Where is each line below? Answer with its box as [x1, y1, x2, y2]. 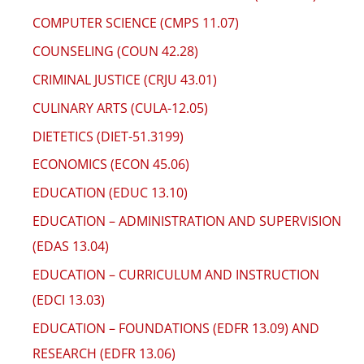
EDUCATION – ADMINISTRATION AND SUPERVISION [32, 212, 341, 231]
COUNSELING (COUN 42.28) [32, 41, 198, 60]
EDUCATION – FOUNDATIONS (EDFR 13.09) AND [32, 318, 319, 337]
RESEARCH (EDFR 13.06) [32, 344, 175, 362]
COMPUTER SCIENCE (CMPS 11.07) [32, 14, 239, 32]
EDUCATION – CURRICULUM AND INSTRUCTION [32, 266, 319, 284]
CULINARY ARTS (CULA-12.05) [32, 98, 208, 117]
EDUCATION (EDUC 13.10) [32, 184, 188, 202]
